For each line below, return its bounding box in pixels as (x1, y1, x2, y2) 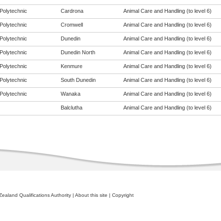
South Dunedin (60, 77, 96, 83)
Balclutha (60, 105, 82, 110)
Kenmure (60, 63, 82, 69)
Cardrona (60, 8, 83, 14)
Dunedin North (60, 49, 95, 55)
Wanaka (60, 91, 80, 97)
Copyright (111, 192, 134, 198)
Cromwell (60, 22, 83, 28)
